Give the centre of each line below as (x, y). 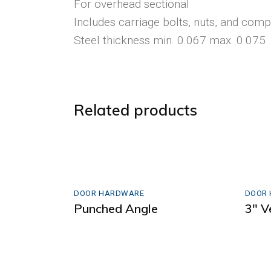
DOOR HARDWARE (109, 193)
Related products (135, 109)
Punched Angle (116, 208)
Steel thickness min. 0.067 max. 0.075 (170, 40)
